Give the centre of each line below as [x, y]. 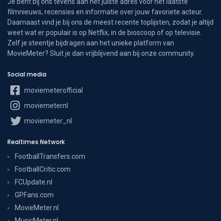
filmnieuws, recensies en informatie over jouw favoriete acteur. [105, 12]
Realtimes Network [36, 142]
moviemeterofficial [53, 91]
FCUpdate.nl [34, 182]
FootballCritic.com [43, 169]
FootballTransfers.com [50, 157]
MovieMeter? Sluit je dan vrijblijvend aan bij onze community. [101, 54]
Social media [27, 74]
